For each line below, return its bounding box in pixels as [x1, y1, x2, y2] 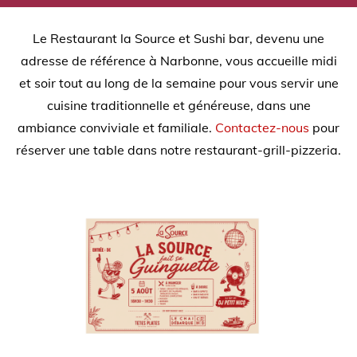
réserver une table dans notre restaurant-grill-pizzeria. [16, 141, 341, 158]
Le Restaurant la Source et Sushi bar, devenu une [33, 29, 324, 46]
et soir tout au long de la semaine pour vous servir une [18, 74, 339, 91]
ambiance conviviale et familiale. [18, 119, 215, 135]
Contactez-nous [215, 119, 309, 135]
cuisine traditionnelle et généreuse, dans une [46, 96, 311, 113]
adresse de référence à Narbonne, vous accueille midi [20, 52, 337, 69]
